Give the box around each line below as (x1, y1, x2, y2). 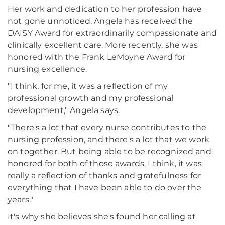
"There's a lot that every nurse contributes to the (8, 123, 207, 133)
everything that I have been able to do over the (8, 183, 202, 193)
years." (8, 195, 34, 205)
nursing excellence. (8, 64, 87, 74)
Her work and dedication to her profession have (8, 4, 202, 14)
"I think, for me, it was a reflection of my (8, 81, 168, 91)
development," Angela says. (8, 105, 120, 116)
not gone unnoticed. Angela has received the (8, 16, 193, 26)
